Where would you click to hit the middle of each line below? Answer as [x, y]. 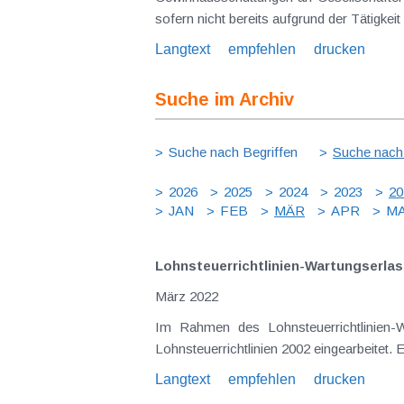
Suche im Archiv [225, 99]
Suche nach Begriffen [233, 152]
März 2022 [187, 296]
